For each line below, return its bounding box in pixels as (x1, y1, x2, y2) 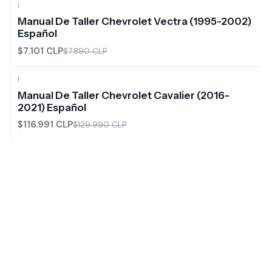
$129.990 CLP (72, 119, 126, 130)
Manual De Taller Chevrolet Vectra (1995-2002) (17, 15, 251, 28)
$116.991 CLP (17, 118, 73, 131)
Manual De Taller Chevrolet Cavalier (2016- (17, 89, 229, 101)
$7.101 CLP (17, 44, 63, 57)
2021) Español (17, 101, 86, 114)
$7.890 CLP (63, 46, 107, 56)
